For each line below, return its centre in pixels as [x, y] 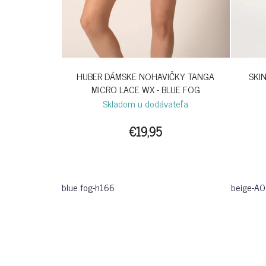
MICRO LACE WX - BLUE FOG [145, 89]
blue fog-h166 [88, 187]
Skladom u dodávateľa [146, 104]
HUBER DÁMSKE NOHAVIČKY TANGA [146, 76]
